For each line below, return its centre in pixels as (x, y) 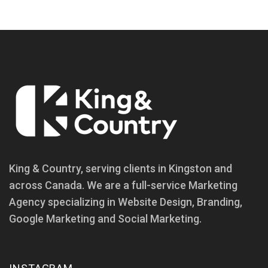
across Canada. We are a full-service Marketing (123, 185)
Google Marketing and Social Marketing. (105, 218)
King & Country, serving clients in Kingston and (121, 168)
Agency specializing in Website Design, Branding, (126, 202)
